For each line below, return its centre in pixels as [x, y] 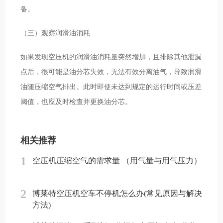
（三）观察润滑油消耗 [56, 33]
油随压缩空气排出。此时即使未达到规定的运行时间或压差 [111, 86]
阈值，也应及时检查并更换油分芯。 [76, 101]
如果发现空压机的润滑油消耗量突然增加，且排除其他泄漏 [111, 56]
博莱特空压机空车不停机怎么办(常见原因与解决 [117, 194]
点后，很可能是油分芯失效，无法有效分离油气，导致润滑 [111, 71]
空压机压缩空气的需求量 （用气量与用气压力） [117, 161]
